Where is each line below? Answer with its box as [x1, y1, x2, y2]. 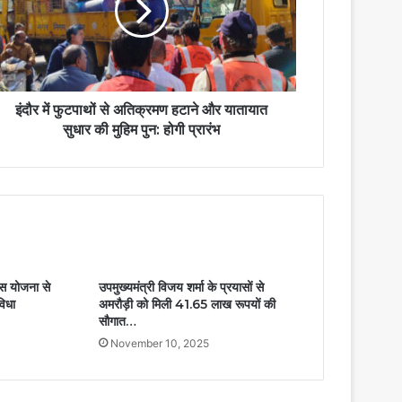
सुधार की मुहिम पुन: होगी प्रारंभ [63, 121, 220, 138]
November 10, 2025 [109, 336, 209, 350]
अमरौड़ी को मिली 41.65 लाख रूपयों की [98, 296, 275, 312]
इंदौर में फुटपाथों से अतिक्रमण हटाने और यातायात [15, 101, 267, 118]
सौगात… [98, 313, 136, 329]
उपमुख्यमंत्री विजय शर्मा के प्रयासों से [98, 279, 264, 295]
